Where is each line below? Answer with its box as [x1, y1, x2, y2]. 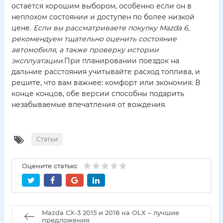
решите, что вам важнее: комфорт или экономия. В [11, 78, 200, 88]
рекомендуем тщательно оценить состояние [11, 34, 177, 44]
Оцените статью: [22, 162, 78, 170]
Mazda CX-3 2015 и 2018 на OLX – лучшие [42, 208, 179, 217]
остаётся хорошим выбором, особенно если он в [11, 1, 192, 11]
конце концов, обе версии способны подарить [11, 89, 184, 99]
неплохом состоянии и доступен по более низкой [11, 12, 195, 22]
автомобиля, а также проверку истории [11, 45, 159, 55]
